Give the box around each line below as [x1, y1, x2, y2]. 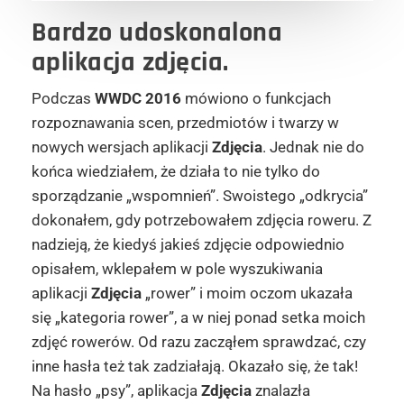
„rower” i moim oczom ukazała [141, 284, 353, 303]
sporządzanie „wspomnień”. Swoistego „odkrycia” [31, 187, 368, 206]
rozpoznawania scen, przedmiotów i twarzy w [31, 114, 339, 133]
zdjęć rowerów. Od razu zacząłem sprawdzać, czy [31, 333, 366, 352]
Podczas [31, 89, 95, 108]
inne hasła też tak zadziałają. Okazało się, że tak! [31, 357, 358, 376]
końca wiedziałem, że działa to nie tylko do [31, 162, 320, 181]
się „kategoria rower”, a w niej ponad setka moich [31, 308, 365, 327]
